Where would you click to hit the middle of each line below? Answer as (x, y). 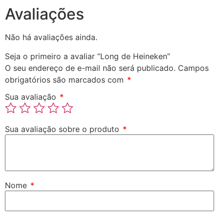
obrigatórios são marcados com (66, 79)
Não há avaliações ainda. (51, 37)
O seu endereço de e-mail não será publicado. (90, 68)
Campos (193, 68)
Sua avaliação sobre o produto (63, 129)
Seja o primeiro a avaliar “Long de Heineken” (88, 56)
